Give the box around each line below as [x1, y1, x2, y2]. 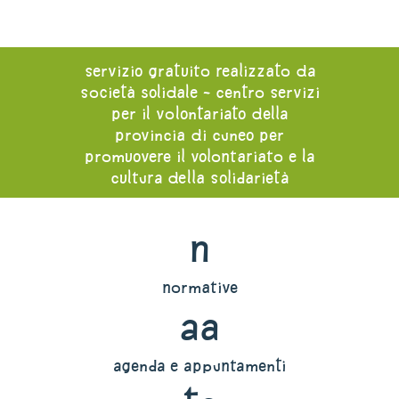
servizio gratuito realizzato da [84, 63, 315, 79]
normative [161, 280, 238, 296]
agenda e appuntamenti [113, 358, 286, 374]
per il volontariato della [111, 106, 288, 122]
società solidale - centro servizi [79, 85, 320, 101]
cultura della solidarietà [110, 170, 289, 186]
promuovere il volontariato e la [85, 149, 314, 165]
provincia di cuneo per [115, 127, 284, 143]
